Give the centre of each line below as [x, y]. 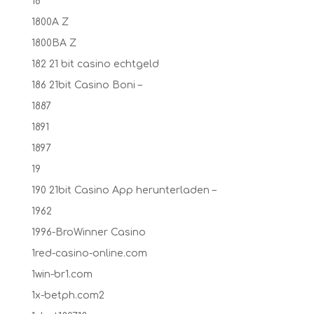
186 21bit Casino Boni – [86, 85]
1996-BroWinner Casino [88, 232]
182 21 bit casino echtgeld [95, 64]
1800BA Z [54, 43]
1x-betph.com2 [68, 295]
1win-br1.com [62, 274]
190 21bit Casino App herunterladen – [123, 190]
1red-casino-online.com [89, 253]
